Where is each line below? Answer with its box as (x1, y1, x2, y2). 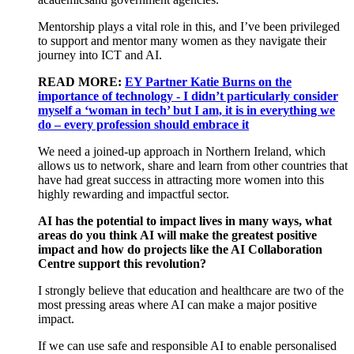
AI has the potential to (38, 214, 160, 228)
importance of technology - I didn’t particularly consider (38, 89, 338, 104)
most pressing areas (38, 298, 137, 312)
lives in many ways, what (196, 214, 332, 228)
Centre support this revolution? (38, 257, 206, 271)
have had (38, 173, 86, 187)
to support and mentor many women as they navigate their (38, 34, 326, 48)
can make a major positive (187, 298, 317, 312)
